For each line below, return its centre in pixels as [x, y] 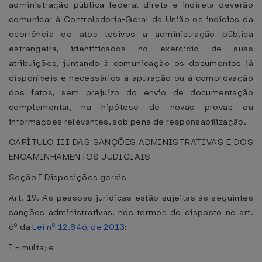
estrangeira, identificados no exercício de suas [131, 49]
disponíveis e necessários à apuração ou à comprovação [131, 78]
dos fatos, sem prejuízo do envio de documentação [131, 92]
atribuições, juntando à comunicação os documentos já [131, 63]
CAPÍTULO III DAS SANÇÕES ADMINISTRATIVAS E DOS [131, 142]
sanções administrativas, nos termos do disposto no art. [131, 212]
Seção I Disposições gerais [68, 177]
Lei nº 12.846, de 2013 [78, 227]
